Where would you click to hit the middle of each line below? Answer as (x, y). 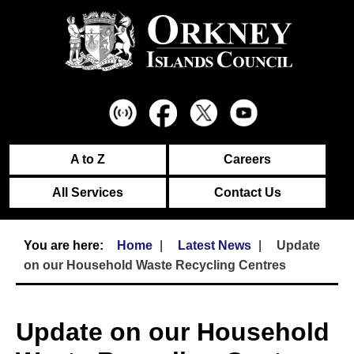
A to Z (88, 159)
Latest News (215, 245)
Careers (247, 159)
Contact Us (247, 192)
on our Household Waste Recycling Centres (155, 265)
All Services (88, 192)
